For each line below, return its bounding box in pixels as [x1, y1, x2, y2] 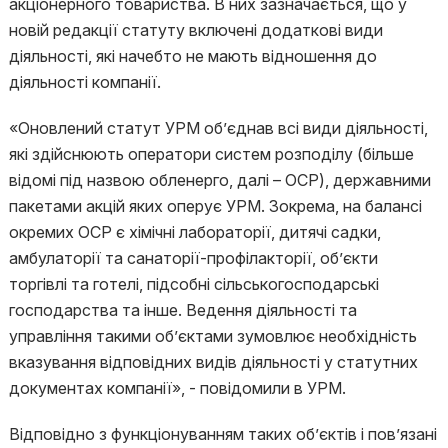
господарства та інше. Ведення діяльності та [8, 300, 357, 320]
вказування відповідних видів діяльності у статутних [8, 352, 418, 372]
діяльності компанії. [8, 72, 165, 92]
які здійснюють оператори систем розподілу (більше [8, 144, 414, 164]
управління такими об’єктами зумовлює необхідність [8, 326, 417, 346]
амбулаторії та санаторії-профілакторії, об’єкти [8, 248, 378, 268]
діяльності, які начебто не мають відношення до [8, 46, 377, 66]
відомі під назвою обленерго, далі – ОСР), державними [8, 170, 431, 190]
